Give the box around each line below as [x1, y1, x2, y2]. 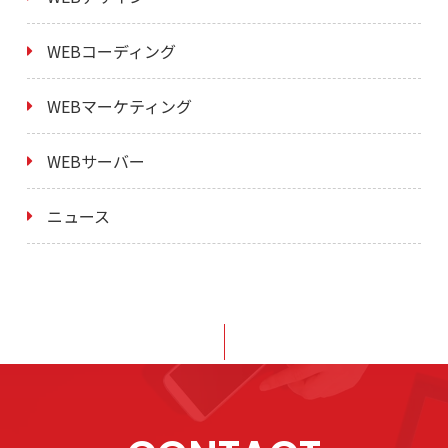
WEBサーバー [46, 149, 145, 174]
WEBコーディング [46, 39, 176, 64]
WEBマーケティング [46, 94, 192, 119]
